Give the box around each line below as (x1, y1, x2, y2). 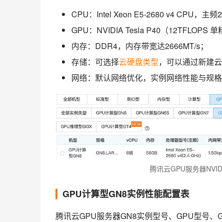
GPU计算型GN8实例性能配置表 (62, 187, 189, 201)
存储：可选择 (71, 56, 119, 67)
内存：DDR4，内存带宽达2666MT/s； (71, 40, 208, 52)
